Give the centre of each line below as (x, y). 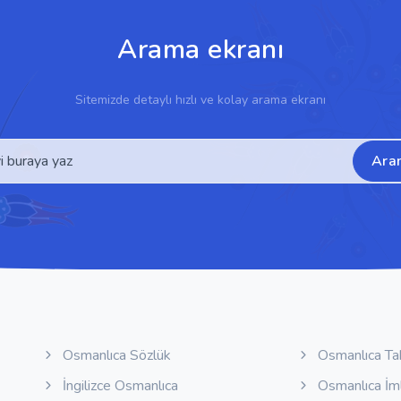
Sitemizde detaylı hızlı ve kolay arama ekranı (200, 100)
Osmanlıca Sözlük (115, 355)
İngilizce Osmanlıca (119, 386)
